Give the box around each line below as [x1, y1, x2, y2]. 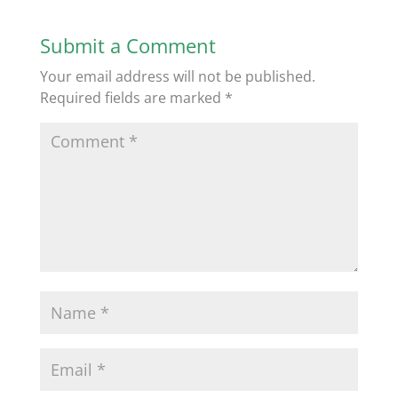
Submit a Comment [39, 32, 216, 59]
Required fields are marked [39, 88, 225, 107]
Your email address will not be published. [39, 67, 315, 86]
